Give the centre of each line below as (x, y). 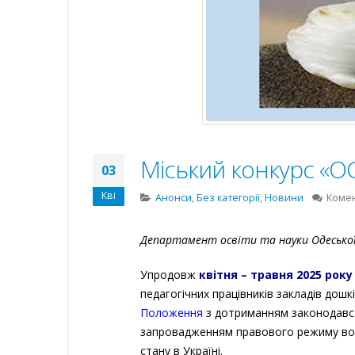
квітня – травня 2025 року (276, 275)
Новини (284, 198)
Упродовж (170, 275)
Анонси (173, 198)
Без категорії (228, 198)
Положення (173, 313)
